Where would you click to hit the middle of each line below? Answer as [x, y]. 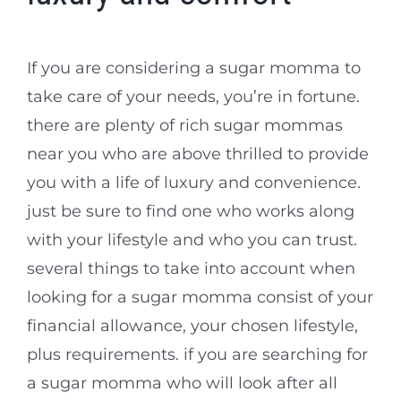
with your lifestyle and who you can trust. [192, 240]
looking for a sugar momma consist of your [200, 298]
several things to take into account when [191, 269]
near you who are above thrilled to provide [198, 154]
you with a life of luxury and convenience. [194, 183]
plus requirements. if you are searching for [197, 355]
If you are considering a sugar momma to [194, 68]
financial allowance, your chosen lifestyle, [192, 326]
